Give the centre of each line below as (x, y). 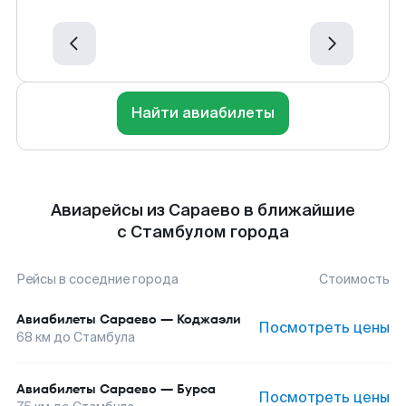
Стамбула (104, 337)
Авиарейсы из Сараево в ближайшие (203, 210)
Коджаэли (209, 319)
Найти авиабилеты (203, 113)
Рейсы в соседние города (97, 279)
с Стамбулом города (203, 232)
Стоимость (354, 279)
